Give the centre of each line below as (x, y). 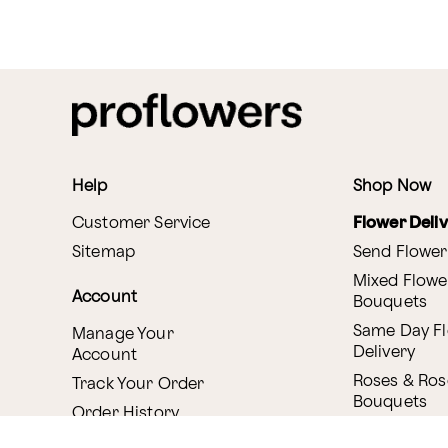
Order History (125, 414)
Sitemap (104, 253)
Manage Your (123, 335)
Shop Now (392, 187)
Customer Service (141, 224)
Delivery (384, 353)
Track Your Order (138, 385)
